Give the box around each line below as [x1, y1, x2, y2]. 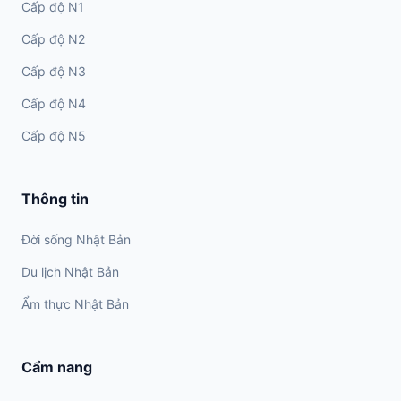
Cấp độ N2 [21, 31, 85, 47]
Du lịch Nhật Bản [21, 264, 119, 280]
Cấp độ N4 [21, 96, 86, 112]
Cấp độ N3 [21, 64, 86, 80]
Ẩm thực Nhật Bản [21, 296, 129, 312]
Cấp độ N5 [21, 128, 86, 144]
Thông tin [21, 190, 89, 209]
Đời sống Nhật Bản [21, 232, 131, 248]
